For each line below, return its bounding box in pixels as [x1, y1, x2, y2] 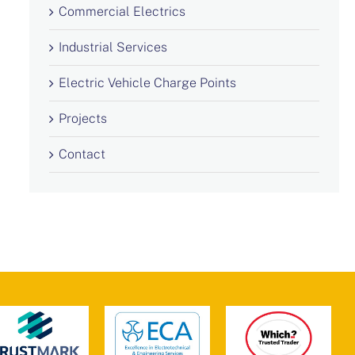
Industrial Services [58, 40, 167, 55]
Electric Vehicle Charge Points [58, 75, 236, 91]
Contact [58, 147, 105, 162]
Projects [58, 111, 107, 127]
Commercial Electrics [58, 4, 185, 20]
